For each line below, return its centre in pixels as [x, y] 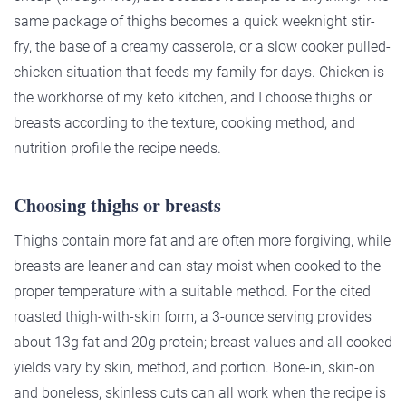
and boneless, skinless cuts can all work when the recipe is [200, 393]
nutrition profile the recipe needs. [117, 149]
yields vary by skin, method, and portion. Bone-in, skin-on [194, 368]
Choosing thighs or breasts [117, 206]
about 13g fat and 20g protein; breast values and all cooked [203, 343]
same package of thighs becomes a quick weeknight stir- [194, 22]
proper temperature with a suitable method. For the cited [192, 292]
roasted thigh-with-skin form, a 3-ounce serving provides [193, 317]
